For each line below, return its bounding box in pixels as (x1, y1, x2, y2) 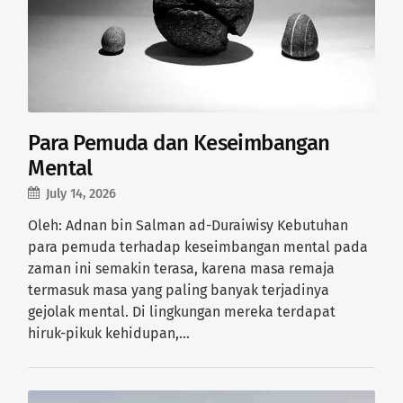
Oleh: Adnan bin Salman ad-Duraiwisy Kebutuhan (28, 216, 349, 234)
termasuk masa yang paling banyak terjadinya (28, 281, 330, 299)
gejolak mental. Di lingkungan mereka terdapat (28, 302, 336, 320)
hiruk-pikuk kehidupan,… (28, 324, 191, 342)
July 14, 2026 (46, 185, 117, 201)
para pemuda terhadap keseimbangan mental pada (28, 237, 369, 255)
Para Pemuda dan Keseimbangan (28, 130, 330, 156)
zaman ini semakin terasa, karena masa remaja (28, 259, 336, 277)
